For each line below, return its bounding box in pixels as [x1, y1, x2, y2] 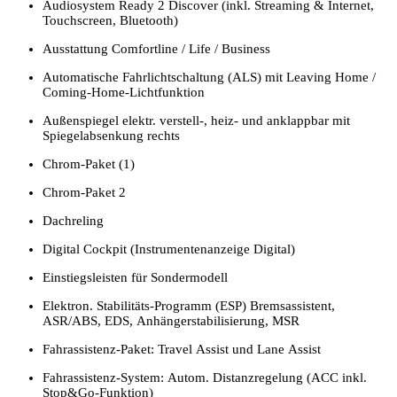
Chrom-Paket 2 [43, 184, 126, 199]
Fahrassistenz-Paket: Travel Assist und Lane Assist [43, 341, 321, 356]
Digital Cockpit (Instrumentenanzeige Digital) [43, 241, 295, 256]
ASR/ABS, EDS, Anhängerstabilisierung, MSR [43, 313, 300, 328]
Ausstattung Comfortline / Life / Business [43, 41, 270, 56]
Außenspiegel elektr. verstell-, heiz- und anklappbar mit [43, 113, 350, 128]
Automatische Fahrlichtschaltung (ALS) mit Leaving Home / [43, 69, 376, 84]
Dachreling [43, 213, 104, 228]
